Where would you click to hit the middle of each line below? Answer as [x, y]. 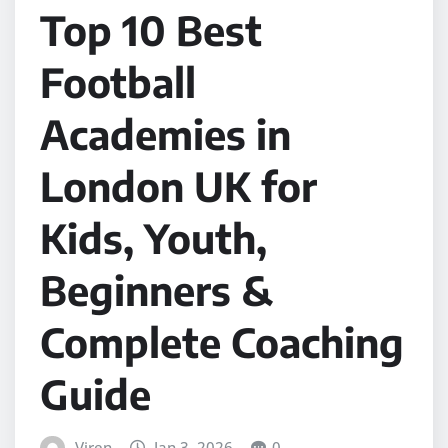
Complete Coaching [222, 341]
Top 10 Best [151, 29]
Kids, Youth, [153, 237]
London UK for [178, 185]
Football [118, 81]
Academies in [165, 133]
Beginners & [156, 289]
